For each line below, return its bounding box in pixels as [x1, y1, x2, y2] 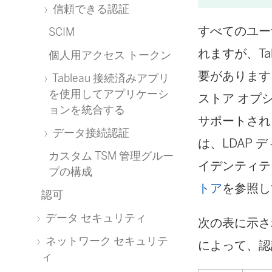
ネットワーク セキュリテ [43, 234, 168, 247]
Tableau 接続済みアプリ [50, 72, 169, 84]
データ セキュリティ [43, 211, 146, 224]
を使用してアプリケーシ [49, 87, 169, 100]
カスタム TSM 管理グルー [49, 149, 174, 162]
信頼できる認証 [50, 2, 129, 15]
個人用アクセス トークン [49, 49, 171, 61]
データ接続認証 [50, 126, 129, 139]
